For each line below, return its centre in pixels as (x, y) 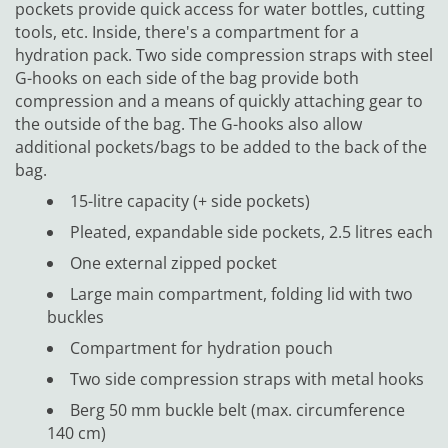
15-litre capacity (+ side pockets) (190, 200)
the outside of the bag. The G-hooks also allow (188, 123)
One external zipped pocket (173, 262)
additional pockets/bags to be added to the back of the (221, 146)
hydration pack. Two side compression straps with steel (224, 54)
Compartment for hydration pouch (201, 347)
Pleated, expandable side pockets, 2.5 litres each (251, 231)
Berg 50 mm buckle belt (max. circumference (237, 409)
